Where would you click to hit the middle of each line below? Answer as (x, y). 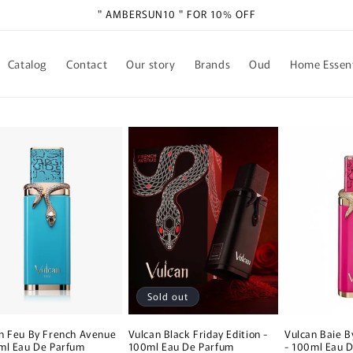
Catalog (27, 64)
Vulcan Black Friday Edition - (198, 334)
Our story (151, 64)
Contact (87, 64)
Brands (212, 64)
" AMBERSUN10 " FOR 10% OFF (176, 14)
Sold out (167, 296)
